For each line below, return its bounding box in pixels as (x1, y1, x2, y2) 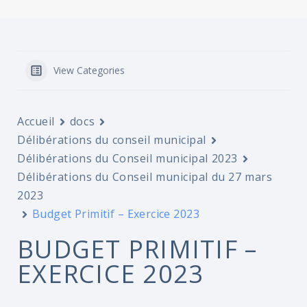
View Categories (53, 64, 125, 77)
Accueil (17, 114, 55, 129)
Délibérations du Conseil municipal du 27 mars (17, 169, 273, 184)
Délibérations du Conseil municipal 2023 (17, 151, 238, 166)
